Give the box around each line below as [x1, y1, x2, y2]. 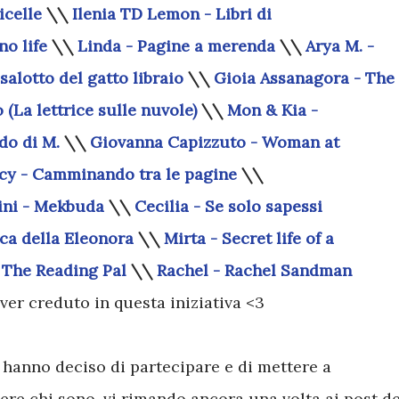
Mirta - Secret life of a [164, 228, 334, 248]
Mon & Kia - [227, 100, 318, 120]
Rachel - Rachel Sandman [157, 260, 352, 281]
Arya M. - [305, 36, 374, 56]
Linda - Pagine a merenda [77, 36, 275, 56]
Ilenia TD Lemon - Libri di [72, 4, 272, 24]
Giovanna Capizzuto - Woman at [90, 132, 339, 152]
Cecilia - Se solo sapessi [134, 196, 322, 216]
